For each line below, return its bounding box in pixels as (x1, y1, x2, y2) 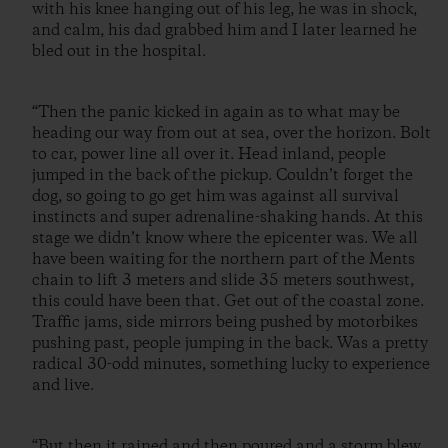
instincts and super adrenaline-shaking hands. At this (32, 207, 423, 229)
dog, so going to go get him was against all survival (32, 186, 399, 208)
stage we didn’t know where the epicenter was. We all (32, 228, 418, 250)
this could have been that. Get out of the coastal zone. (32, 291, 424, 313)
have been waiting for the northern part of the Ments (32, 249, 415, 271)
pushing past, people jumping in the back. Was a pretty (32, 333, 428, 355)
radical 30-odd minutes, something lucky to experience (32, 354, 430, 376)
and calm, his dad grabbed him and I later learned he (32, 20, 417, 42)
